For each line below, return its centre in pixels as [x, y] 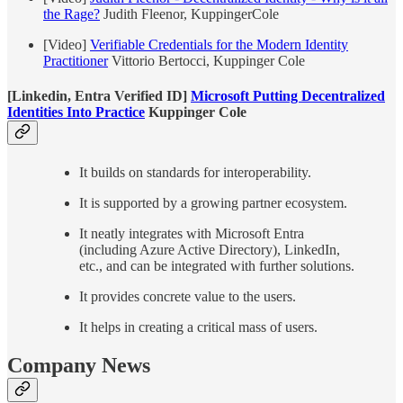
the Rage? [72, 14]
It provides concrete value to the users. [188, 296]
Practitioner [76, 61]
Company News [79, 365]
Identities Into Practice [76, 112]
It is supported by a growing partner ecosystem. [213, 202]
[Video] [67, 45]
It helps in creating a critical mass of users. [198, 327]
